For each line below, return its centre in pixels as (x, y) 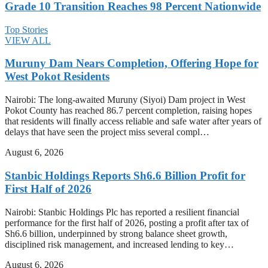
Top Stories (26, 29)
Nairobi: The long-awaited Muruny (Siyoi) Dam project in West (125, 100)
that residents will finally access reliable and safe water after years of (133, 121)
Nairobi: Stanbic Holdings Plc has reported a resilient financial (122, 212)
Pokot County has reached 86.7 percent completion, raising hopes (128, 111)
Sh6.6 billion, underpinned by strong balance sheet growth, (116, 233)
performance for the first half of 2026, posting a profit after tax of (127, 223)
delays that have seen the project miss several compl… (107, 132)
